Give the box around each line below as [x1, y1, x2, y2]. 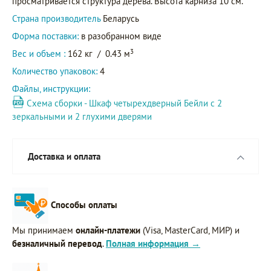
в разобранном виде [79, 30, 162, 42]
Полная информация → [106, 238, 200, 250]
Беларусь [103, 13, 139, 25]
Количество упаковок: [12, 65, 97, 77]
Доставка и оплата [28, 151, 100, 163]
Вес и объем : [12, 48, 68, 60]
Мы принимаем [12, 224, 76, 237]
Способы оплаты [51, 199, 117, 211]
